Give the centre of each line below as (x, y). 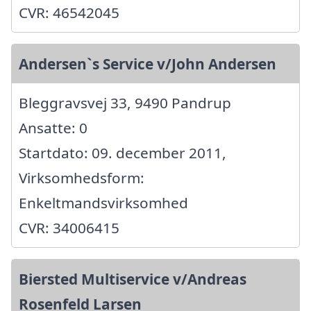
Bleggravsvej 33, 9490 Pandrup (125, 102)
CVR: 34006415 (69, 227)
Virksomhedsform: (82, 177)
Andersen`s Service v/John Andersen (148, 64)
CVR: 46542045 (69, 12)
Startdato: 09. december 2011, (123, 152)
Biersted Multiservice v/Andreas (133, 279)
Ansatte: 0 (53, 127)
